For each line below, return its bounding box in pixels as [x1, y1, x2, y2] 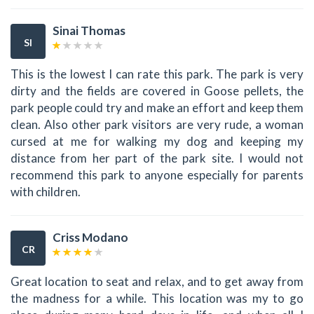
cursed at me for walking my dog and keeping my [11, 134, 303, 149]
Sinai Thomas [53, 22, 125, 38]
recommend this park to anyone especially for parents [11, 168, 303, 183]
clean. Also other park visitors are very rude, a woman [11, 117, 303, 132]
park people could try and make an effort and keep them [11, 100, 303, 116]
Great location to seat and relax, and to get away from [11, 273, 303, 289]
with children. [11, 184, 81, 200]
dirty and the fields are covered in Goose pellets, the [11, 83, 303, 99]
